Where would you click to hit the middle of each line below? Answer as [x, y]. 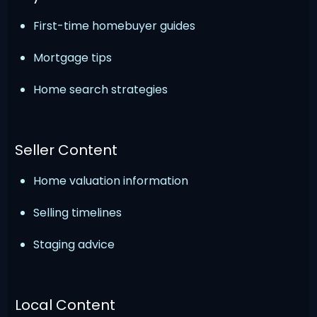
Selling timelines [78, 212]
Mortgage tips [73, 57]
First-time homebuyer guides [115, 25]
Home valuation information [111, 180]
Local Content [65, 305]
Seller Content [67, 150]
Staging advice [74, 244]
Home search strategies [101, 89]
